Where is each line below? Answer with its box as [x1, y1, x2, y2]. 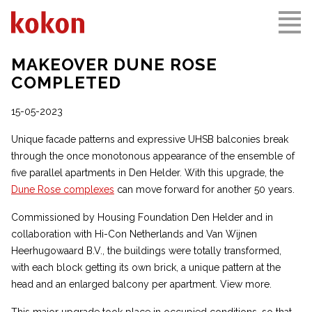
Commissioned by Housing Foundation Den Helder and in [11, 212, 273, 223]
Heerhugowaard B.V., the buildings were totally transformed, [11, 245, 281, 256]
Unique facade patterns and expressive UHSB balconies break [11, 134, 288, 145]
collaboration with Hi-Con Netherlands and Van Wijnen [11, 228, 257, 240]
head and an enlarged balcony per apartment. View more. [11, 279, 272, 290]
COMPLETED [11, 72, 121, 93]
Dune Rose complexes [11, 184, 114, 195]
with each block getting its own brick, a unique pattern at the [11, 262, 281, 273]
